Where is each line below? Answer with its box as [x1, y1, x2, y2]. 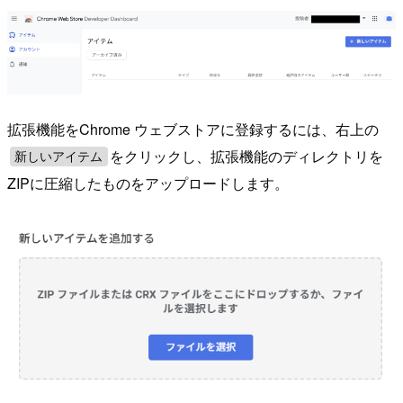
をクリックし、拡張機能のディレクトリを [110, 146, 384, 167]
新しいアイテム [14, 149, 103, 165]
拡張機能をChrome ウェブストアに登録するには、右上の [7, 119, 379, 140]
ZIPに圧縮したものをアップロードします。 [7, 173, 289, 194]
